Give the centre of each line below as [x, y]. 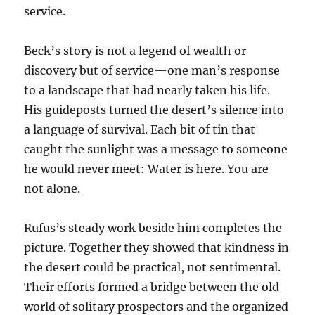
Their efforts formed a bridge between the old [152, 287]
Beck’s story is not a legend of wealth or [135, 51]
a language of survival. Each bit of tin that [140, 129]
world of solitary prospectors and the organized [156, 307]
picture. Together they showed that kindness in [157, 247]
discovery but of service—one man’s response [152, 70]
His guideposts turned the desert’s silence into [154, 110]
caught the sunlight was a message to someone [156, 149]
